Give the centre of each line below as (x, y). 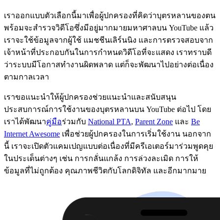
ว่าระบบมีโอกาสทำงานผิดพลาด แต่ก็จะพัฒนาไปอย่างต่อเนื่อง (109, 65)
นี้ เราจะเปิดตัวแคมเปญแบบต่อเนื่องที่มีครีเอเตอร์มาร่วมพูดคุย (109, 146)
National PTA (110, 122)
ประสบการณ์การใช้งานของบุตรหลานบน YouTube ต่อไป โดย (108, 110)
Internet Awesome (32, 134)
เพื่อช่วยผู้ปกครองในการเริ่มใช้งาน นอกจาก (136, 134)
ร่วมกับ (75, 122)
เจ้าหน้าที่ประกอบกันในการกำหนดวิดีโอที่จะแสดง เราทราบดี (108, 53)
